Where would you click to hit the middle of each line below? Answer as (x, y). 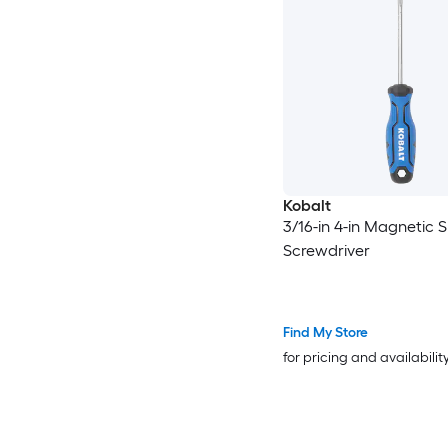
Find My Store (325, 333)
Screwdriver (326, 251)
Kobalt (306, 206)
